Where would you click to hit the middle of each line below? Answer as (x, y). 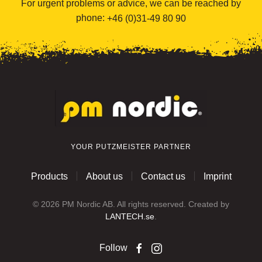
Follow (113, 247)
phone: (92, 18)
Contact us (163, 176)
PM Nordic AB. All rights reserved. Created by (144, 204)
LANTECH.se (130, 216)
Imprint (217, 176)
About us (104, 176)
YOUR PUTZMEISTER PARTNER (131, 146)
